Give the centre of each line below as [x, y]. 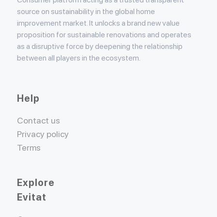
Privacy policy [43, 134]
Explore [36, 183]
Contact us [39, 120]
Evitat [32, 197]
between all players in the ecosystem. [79, 58]
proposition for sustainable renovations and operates [104, 35]
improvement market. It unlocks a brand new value [98, 23]
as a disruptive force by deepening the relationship [100, 46]
